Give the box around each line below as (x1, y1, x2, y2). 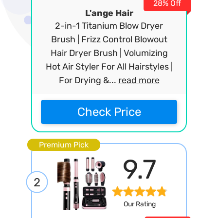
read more (118, 75, 160, 86)
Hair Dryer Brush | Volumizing (50, 48, 168, 58)
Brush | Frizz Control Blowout (51, 34, 167, 45)
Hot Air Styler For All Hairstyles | (45, 61, 173, 72)
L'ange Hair (85, 8, 133, 18)
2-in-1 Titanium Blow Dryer (55, 20, 163, 31)
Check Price (77, 105, 141, 119)
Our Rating (123, 200, 156, 209)
